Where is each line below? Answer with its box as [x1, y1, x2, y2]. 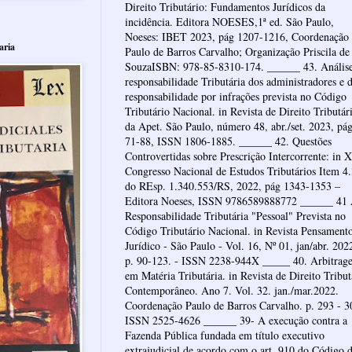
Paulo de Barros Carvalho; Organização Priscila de [125, 44, 350, 60]
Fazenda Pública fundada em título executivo [125, 328, 324, 343]
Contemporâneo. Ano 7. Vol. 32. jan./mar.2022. [125, 283, 339, 299]
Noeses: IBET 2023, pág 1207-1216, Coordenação [125, 29, 349, 45]
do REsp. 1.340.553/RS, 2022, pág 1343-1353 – [125, 178, 340, 194]
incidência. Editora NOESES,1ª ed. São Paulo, [125, 14, 334, 30]
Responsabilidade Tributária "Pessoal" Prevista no [125, 208, 346, 224]
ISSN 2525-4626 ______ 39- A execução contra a [125, 313, 347, 328]
